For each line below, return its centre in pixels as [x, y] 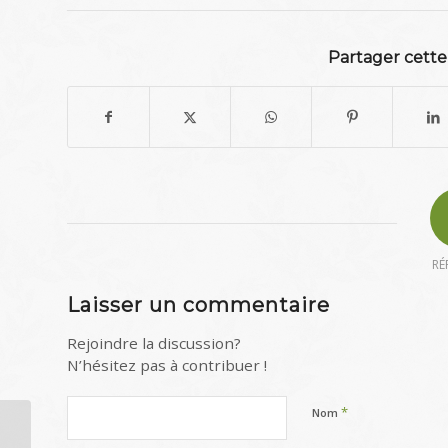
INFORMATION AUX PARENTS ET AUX [142, 433]
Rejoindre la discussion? [154, 342]
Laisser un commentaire [198, 304]
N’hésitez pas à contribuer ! [167, 364]
